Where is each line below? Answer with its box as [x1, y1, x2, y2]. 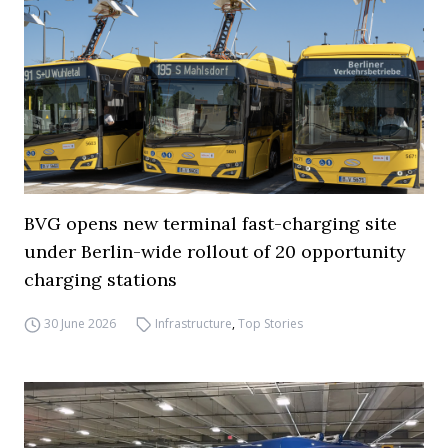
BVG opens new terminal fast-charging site [24, 212, 397, 235]
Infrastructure [155, 315, 233, 332]
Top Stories [238, 315, 304, 332]
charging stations [24, 268, 177, 291]
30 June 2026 [43, 315, 116, 332]
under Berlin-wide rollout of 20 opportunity [24, 240, 406, 263]
